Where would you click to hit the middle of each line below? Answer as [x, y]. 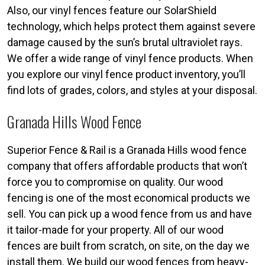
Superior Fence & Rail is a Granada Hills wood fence [127, 150]
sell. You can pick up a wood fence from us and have [130, 214]
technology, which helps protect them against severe [131, 26]
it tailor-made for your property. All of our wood [115, 230]
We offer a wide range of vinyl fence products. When [130, 58]
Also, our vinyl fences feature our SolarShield [112, 10]
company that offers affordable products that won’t [127, 166]
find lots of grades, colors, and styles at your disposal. [132, 90]
